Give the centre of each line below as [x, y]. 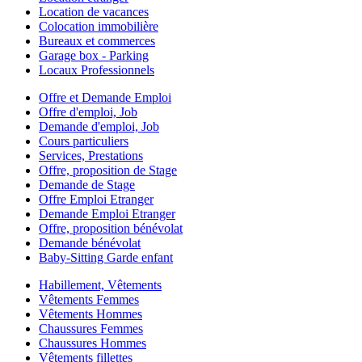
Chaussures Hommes [93, 343]
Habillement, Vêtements [100, 284]
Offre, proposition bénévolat [111, 228]
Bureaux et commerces [97, 40]
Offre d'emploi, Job [88, 112]
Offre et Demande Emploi [105, 97]
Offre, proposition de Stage [108, 170]
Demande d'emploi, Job [99, 126]
